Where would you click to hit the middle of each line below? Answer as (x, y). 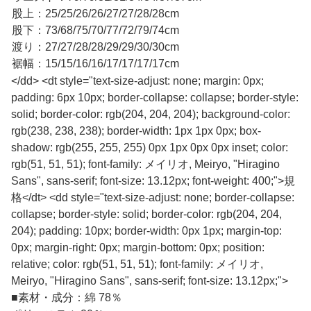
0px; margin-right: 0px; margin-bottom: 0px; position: (138, 248)
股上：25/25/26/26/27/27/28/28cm (95, 14)
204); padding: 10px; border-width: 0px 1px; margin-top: (146, 231)
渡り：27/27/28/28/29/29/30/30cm (95, 47)
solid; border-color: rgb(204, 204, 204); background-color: (151, 115)
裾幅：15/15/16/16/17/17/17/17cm (95, 64)
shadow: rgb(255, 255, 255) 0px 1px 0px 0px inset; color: (150, 148)
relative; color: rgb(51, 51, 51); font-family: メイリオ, (137, 264)
